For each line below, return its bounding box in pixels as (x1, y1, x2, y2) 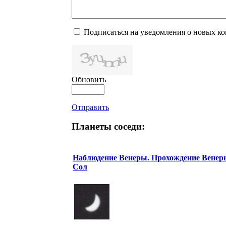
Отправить (72, 102, 109, 111)
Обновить (72, 75, 106, 84)
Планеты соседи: (72, 121, 145, 132)
